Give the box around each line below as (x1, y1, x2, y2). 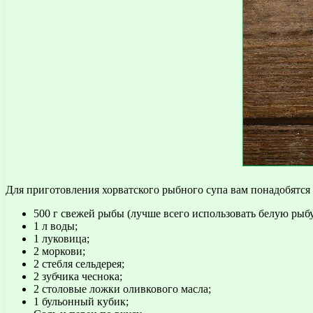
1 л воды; (34, 219, 78, 232)
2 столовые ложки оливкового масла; (34, 282, 211, 295)
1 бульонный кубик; (34, 295, 129, 307)
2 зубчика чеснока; (34, 270, 122, 282)
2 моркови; (34, 245, 85, 257)
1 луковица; (34, 232, 89, 245)
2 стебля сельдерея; (34, 257, 124, 270)
